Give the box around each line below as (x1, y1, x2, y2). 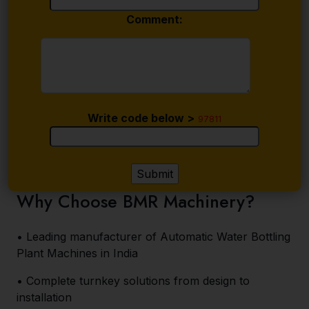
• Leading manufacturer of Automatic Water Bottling (17, 230, 290, 243)
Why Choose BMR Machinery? (17, 189, 255, 214)
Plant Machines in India (17, 246, 138, 260)
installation (17, 290, 72, 304)
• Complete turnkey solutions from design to (17, 274, 250, 288)
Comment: (126, 12, 183, 26)
